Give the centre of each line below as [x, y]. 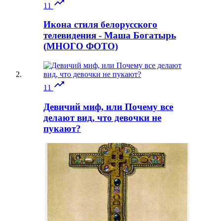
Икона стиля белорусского [100, 25]
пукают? [62, 128]
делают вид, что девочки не [102, 117]
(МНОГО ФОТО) [81, 46]
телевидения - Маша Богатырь [110, 36]
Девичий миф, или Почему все [108, 107]
